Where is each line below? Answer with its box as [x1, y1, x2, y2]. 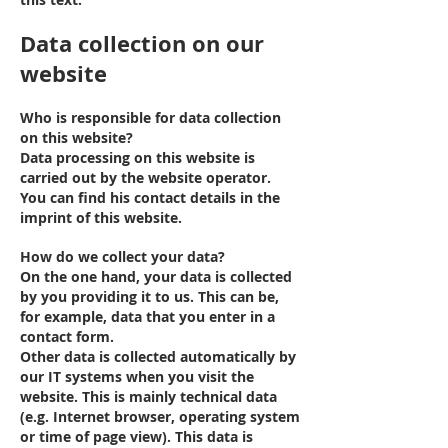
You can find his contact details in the [20, 188, 280, 207]
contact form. [20, 327, 114, 346]
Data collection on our [20, 28, 264, 59]
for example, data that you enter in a [20, 307, 275, 326]
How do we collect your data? [20, 247, 225, 266]
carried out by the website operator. [20, 168, 271, 187]
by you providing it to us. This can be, [20, 287, 279, 306]
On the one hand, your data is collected [20, 267, 292, 286]
